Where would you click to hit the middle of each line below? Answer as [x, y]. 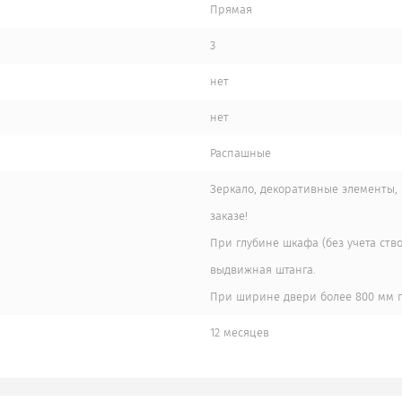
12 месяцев [240, 332]
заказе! [229, 216]
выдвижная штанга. [263, 270]
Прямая [231, 9]
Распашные [240, 153]
